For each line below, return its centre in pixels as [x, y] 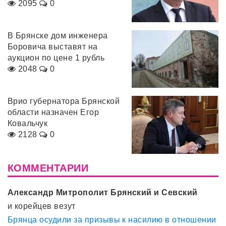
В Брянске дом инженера [58, 36]
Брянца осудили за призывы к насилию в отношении [112, 219]
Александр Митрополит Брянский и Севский [103, 192]
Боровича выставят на [53, 47]
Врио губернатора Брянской [64, 101]
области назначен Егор [53, 112]
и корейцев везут [42, 206]
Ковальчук [28, 124]
